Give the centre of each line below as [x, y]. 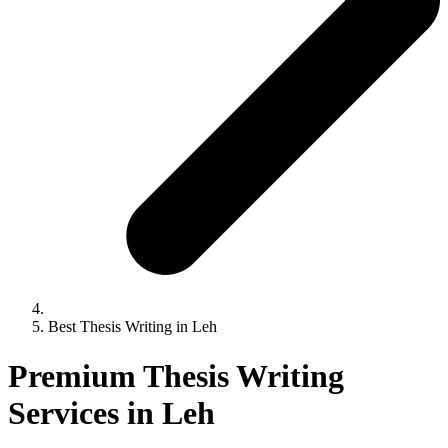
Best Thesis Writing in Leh [132, 327]
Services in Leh [111, 412]
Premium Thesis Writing [176, 375]
